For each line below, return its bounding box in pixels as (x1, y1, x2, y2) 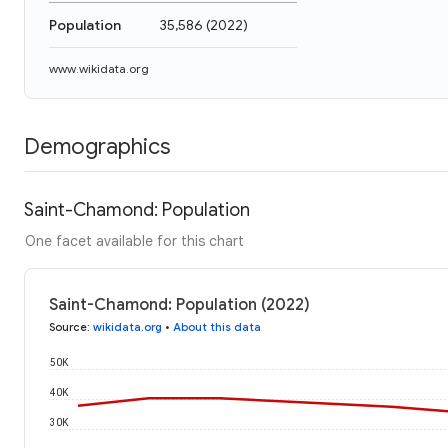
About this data (173, 319, 261, 334)
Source (49, 319, 87, 334)
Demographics (24, 132, 170, 160)
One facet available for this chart (25, 231, 244, 250)
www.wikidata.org (49, 61, 149, 76)
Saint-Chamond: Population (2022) (49, 294, 310, 315)
